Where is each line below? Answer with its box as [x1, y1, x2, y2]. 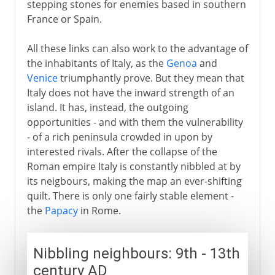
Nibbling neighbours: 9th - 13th [33, 244, 240, 262]
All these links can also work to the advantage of [26, 41, 248, 55]
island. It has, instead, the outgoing [26, 100, 188, 114]
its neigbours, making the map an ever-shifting [26, 174, 242, 188]
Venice [26, 71, 58, 85]
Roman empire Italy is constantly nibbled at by [26, 159, 241, 173]
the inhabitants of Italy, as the [26, 56, 166, 70]
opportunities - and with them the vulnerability [26, 115, 243, 129]
